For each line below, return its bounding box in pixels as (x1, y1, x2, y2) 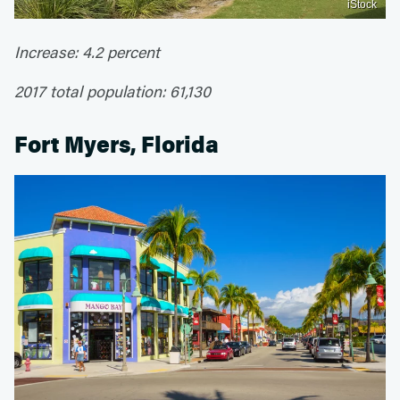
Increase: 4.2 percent (14, 41, 160, 63)
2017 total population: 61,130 (14, 80, 211, 103)
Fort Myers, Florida (14, 131, 219, 160)
